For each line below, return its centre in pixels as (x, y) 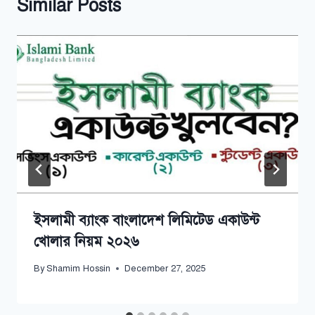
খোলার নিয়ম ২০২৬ (86, 242)
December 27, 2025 (165, 269)
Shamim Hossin (79, 269)
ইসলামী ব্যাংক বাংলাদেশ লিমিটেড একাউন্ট (147, 221)
